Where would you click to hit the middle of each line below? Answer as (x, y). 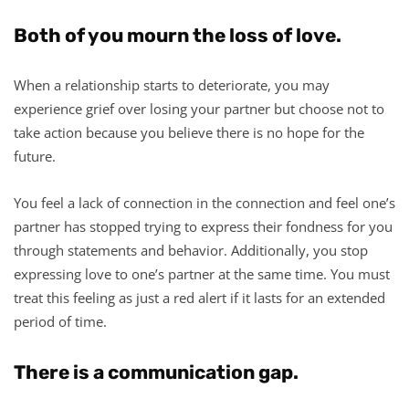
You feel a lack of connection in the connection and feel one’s (204, 202)
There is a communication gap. (156, 372)
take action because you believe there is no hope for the (189, 132)
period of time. (60, 321)
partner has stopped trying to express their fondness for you (203, 226)
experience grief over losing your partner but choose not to (199, 108)
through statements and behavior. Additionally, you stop (191, 250)
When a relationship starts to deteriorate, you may (172, 84)
